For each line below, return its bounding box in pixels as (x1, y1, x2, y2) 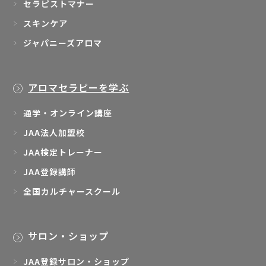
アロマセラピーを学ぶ (28, 80, 129, 94)
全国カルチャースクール (23, 185, 121, 198)
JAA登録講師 (23, 166, 77, 178)
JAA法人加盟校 (23, 126, 85, 139)
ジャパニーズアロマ (23, 36, 103, 49)
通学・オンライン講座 (23, 107, 113, 119)
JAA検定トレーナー (23, 146, 103, 159)
